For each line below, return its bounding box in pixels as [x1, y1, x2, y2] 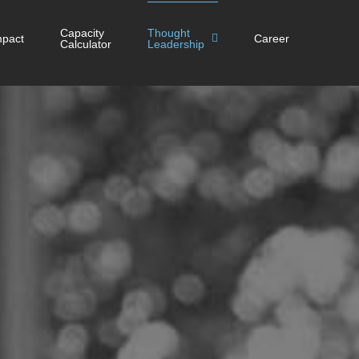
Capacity [60, 26, 104, 39]
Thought [147, 26, 190, 39]
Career [254, 31, 289, 45]
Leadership [147, 37, 204, 50]
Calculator [60, 37, 111, 50]
